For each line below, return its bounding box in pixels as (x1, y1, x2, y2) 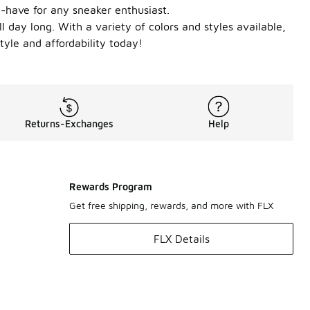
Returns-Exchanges (25, 118, 113, 129)
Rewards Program (69, 181, 152, 192)
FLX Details (153, 232, 210, 245)
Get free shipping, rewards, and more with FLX (69, 199, 273, 211)
